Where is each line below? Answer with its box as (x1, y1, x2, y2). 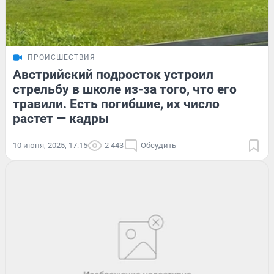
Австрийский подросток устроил (13, 67, 213, 83)
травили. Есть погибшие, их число (13, 97, 220, 112)
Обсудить (141, 141, 176, 150)
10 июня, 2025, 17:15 (13, 141, 87, 150)
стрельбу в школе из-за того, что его (13, 82, 237, 97)
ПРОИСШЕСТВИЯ (28, 53, 95, 62)
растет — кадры (13, 111, 109, 127)
